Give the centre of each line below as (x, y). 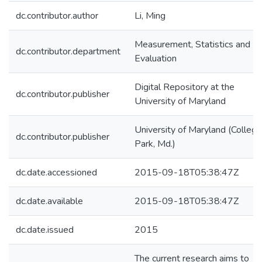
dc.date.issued (45, 230)
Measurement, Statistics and (192, 44)
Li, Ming (150, 16)
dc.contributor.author (57, 16)
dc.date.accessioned (56, 173)
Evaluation (156, 58)
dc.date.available (49, 201)
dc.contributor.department (68, 51)
